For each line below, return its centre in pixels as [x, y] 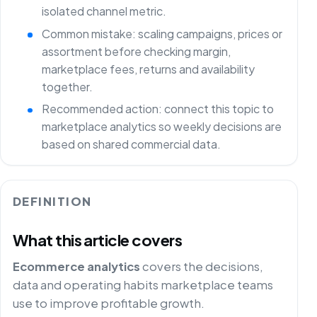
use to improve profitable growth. [108, 304]
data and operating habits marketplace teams [143, 285]
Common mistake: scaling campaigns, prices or [162, 33]
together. [67, 86]
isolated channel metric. [104, 11]
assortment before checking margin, [136, 51]
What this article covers [97, 240]
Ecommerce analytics [76, 267]
